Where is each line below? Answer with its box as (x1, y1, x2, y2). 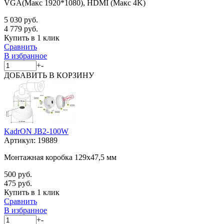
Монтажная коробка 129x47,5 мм (4, 152, 116, 161)
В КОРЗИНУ (49, 70, 94, 79)
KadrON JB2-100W (4, 126, 68, 135)
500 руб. (4, 169, 32, 178)
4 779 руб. (4, 24, 38, 33)
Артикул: (4, 135, 37, 144)
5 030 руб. (4, 15, 38, 24)
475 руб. (4, 178, 32, 187)
